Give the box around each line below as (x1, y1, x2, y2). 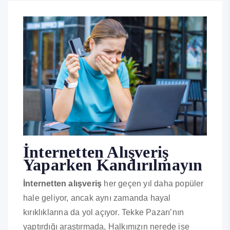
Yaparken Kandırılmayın (23, 156, 203, 175)
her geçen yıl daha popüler (102, 179, 204, 188)
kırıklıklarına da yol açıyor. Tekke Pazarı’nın (23, 208, 184, 217)
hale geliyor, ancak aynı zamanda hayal (23, 194, 171, 203)
